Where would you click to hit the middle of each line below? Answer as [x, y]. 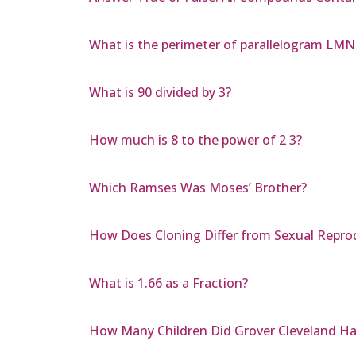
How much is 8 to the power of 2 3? [195, 140]
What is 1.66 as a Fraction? [168, 283]
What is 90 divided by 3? [160, 93]
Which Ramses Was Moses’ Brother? [198, 188]
